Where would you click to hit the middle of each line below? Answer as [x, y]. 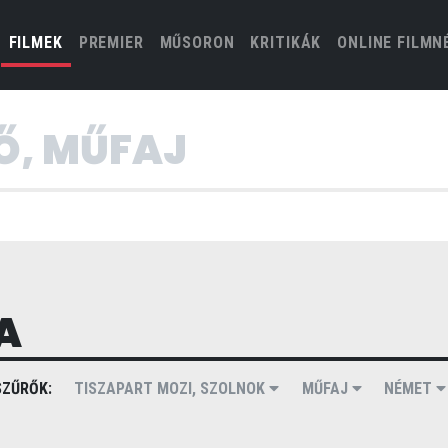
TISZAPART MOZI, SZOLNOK [172, 388]
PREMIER [111, 42]
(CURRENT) [103, 41]
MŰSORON [197, 42]
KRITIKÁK [286, 42]
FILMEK [35, 42]
